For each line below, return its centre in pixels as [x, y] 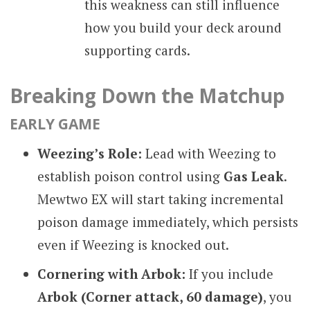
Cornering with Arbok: [111, 274]
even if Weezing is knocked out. [133, 244]
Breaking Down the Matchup [147, 96]
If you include [229, 274]
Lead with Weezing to [209, 153]
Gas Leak [253, 176]
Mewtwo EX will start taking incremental [160, 199]
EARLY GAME [55, 124]
